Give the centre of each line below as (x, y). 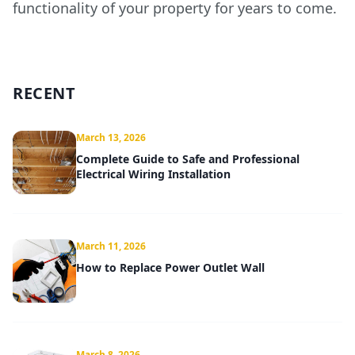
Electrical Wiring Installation (153, 174)
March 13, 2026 (111, 137)
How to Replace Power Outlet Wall (170, 267)
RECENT (44, 93)
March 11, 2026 (111, 246)
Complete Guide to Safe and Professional (188, 159)
